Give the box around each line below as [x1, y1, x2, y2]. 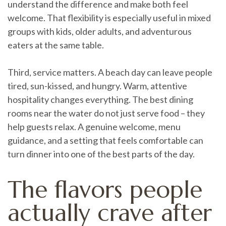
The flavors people [8, 175, 202, 204]
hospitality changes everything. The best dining [8, 93, 193, 105]
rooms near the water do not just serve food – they [8, 107, 205, 119]
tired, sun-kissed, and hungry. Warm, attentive [8, 80, 187, 91]
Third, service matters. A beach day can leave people [8, 66, 212, 78]
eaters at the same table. [8, 39, 104, 50]
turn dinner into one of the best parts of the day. [8, 148, 195, 159]
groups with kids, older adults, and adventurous [8, 25, 192, 37]
